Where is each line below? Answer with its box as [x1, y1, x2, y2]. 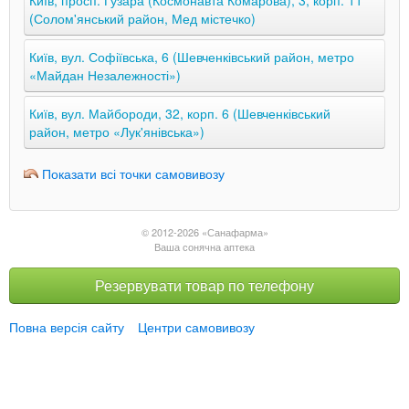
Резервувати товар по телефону [95, 275, 314, 297]
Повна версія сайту [9, 318, 124, 337]
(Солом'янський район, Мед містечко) [29, 9, 256, 27]
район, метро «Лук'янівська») [29, 122, 204, 141]
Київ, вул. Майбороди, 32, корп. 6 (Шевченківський [29, 104, 330, 122]
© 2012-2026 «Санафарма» [141, 225, 268, 240]
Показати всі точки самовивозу [42, 164, 225, 184]
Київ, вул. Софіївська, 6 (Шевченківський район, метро [29, 47, 354, 66]
